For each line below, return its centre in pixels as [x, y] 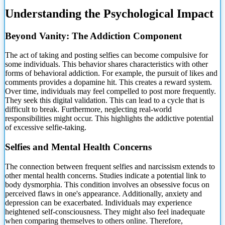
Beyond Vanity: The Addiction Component [93, 36]
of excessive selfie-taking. [46, 128]
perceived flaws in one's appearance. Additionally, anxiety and [103, 193]
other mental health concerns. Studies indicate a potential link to [105, 175]
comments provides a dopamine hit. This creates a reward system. [108, 82]
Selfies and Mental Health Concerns [78, 147]
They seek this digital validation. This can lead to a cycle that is [105, 100]
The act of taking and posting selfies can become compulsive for [106, 55]
